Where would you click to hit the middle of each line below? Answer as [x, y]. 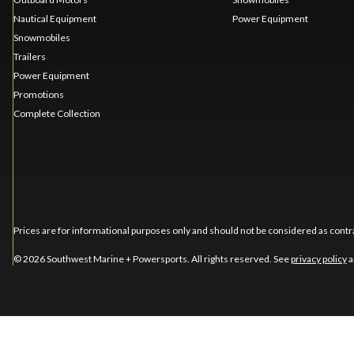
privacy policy [318, 259]
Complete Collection [56, 114]
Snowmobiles [41, 38]
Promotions [38, 95]
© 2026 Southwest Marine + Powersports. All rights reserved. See [152, 259]
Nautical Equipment [55, 19]
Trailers [29, 57]
